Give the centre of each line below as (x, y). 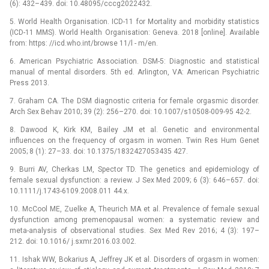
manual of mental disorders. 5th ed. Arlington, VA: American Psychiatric (134, 72)
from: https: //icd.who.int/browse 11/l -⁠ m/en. (84, 44)
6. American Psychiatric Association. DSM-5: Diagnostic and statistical (134, 62)
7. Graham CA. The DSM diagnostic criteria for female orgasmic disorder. (134, 101)
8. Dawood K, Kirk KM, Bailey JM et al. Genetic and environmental (134, 130)
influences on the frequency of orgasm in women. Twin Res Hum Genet (134, 141)
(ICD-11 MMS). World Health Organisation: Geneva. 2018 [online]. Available (134, 33)
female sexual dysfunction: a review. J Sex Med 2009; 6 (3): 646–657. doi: (134, 180)
